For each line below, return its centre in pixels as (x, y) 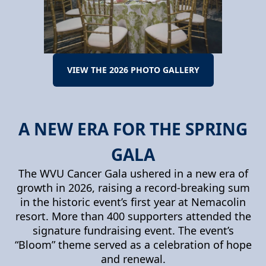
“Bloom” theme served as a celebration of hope (133, 244)
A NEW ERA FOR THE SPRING (133, 129)
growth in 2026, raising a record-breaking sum (133, 187)
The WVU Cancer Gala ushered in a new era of (133, 173)
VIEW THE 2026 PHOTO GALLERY (133, 70)
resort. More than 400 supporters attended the (133, 216)
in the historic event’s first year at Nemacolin (133, 202)
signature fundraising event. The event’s (133, 230)
